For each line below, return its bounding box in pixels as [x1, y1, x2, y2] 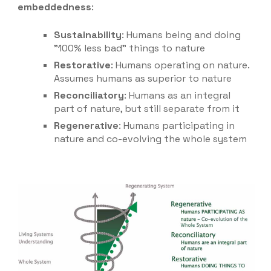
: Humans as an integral [124, 89, 231, 102]
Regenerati [54, 119, 108, 132]
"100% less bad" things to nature [54, 42, 206, 55]
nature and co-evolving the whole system [54, 132, 247, 146]
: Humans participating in [119, 119, 235, 132]
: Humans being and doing [122, 28, 241, 42]
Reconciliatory [54, 89, 125, 102]
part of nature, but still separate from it [54, 102, 240, 116]
